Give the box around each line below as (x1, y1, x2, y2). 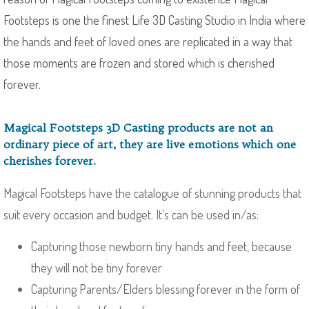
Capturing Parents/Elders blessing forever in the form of (31, 281, 300, 297)
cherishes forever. (3, 154, 96, 168)
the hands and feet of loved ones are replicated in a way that (3, 34, 292, 49)
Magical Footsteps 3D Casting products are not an (3, 121, 273, 134)
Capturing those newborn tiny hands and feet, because (31, 239, 292, 254)
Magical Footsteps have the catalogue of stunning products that (3, 186, 301, 201)
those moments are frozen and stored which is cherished (3, 55, 275, 70)
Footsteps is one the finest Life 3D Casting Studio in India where (3, 12, 306, 28)
